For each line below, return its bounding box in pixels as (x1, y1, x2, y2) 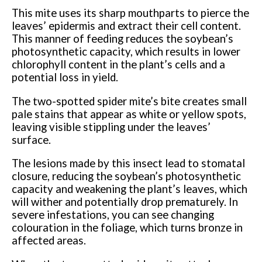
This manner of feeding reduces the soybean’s (12, 32, 234, 46)
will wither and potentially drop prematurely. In (12, 195, 239, 209)
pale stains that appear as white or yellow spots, (12, 107, 247, 120)
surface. (12, 133, 51, 146)
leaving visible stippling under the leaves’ (12, 120, 211, 133)
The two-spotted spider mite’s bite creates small (12, 94, 247, 108)
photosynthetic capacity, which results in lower (12, 45, 241, 58)
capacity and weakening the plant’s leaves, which (12, 182, 248, 196)
